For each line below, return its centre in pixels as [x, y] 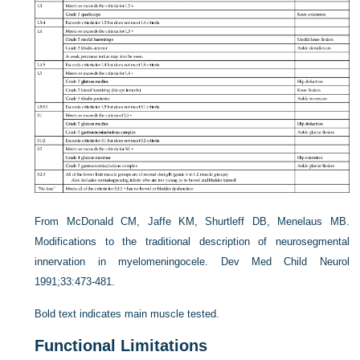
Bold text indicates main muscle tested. [127, 314]
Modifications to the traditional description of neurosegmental [192, 242]
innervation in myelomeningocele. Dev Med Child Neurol [192, 262]
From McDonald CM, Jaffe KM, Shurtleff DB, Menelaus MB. [192, 222]
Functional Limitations [121, 346]
